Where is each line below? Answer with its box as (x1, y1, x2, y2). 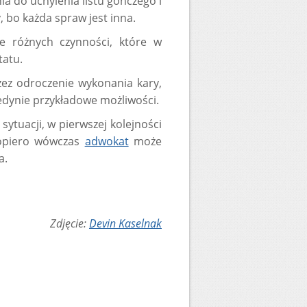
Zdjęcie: (50, 216, 89, 231)
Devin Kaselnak (89, 216, 162, 231)
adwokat (84, 134, 129, 149)
